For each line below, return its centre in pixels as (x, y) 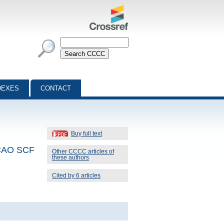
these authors (70, 157)
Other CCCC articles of (83, 151)
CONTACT (56, 88)
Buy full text (86, 133)
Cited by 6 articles (76, 175)
